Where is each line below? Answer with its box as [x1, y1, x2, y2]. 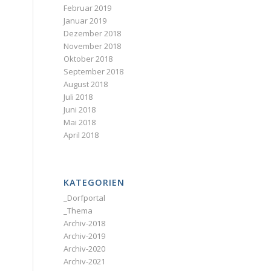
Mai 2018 [64, 117, 96, 128]
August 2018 [64, 79, 108, 90]
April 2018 [64, 129, 99, 140]
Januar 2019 [64, 15, 107, 26]
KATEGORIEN [64, 177, 125, 188]
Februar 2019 [64, 2, 112, 13]
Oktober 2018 [64, 53, 113, 64]
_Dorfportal [64, 192, 106, 203]
